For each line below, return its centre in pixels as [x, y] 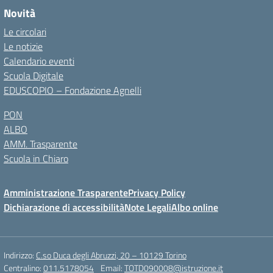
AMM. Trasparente [41, 144]
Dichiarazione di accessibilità [64, 207]
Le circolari [25, 32]
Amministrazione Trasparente [66, 193]
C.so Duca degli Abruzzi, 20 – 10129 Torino [111, 255]
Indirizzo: [20, 255]
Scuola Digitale [34, 76]
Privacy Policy [157, 193]
